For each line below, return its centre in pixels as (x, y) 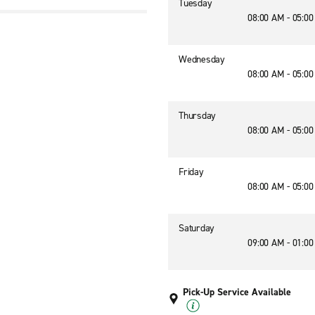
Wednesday (202, 59)
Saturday (197, 228)
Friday (191, 172)
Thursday (197, 116)
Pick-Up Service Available (237, 292)
